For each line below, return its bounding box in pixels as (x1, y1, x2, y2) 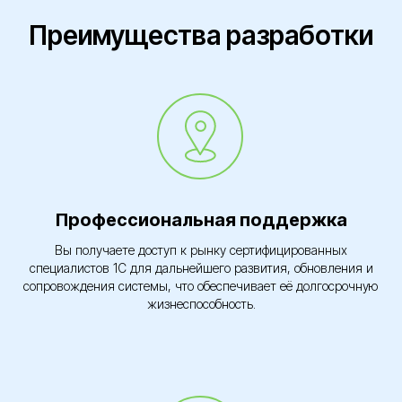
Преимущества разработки (29, 19, 373, 51)
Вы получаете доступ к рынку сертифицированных (55, 242, 347, 258)
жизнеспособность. (146, 296, 256, 311)
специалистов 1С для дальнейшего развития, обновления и (29, 260, 373, 275)
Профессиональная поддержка (55, 209, 347, 231)
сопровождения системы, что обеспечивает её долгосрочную (23, 278, 379, 293)
